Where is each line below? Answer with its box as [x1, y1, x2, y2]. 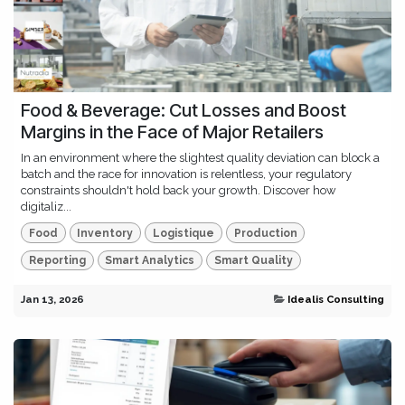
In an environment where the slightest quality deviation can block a [21, 151, 380, 165]
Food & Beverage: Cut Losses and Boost [21, 99, 346, 122]
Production [233, 226, 297, 240]
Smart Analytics [105, 254, 195, 267]
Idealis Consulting [287, 293, 384, 306]
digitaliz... [21, 200, 71, 214]
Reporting [28, 254, 86, 267]
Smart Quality [213, 254, 293, 267]
